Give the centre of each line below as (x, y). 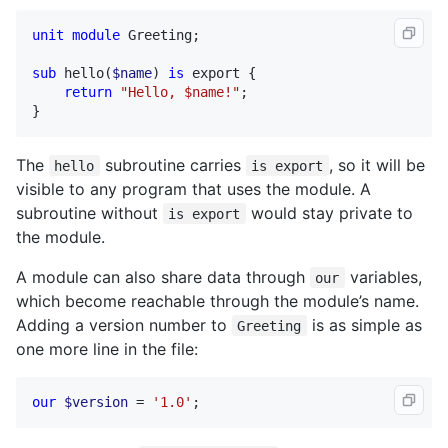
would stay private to (329, 212)
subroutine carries (172, 164)
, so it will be (376, 164)
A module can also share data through (163, 276)
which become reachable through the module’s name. (217, 300)
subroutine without (89, 212)
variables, (383, 276)
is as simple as (364, 324)
